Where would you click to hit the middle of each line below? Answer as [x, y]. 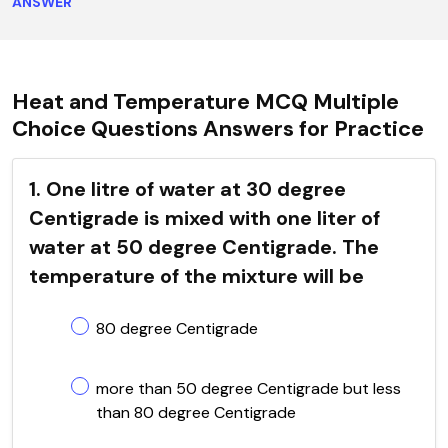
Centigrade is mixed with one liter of [204, 217]
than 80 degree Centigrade [196, 412]
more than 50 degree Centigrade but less [248, 388]
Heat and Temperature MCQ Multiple [205, 101]
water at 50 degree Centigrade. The [204, 246]
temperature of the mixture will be [196, 275]
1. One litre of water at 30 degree [187, 188]
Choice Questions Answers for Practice [218, 128]
